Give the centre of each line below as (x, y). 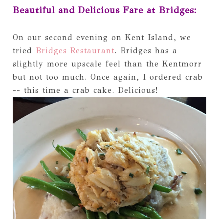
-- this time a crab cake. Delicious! (85, 90)
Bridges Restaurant (75, 50)
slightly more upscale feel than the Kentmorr (107, 64)
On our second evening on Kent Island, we (102, 37)
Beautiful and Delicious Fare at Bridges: (105, 10)
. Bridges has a (146, 50)
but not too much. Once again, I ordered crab (108, 77)
